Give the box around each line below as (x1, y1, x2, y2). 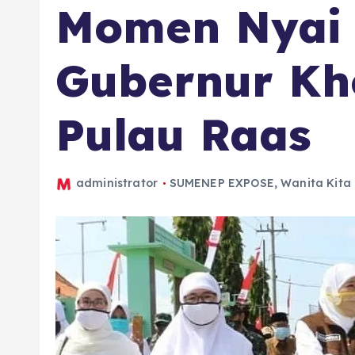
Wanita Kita (281, 176, 351, 190)
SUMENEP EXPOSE (169, 176, 274, 190)
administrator (76, 176, 158, 190)
